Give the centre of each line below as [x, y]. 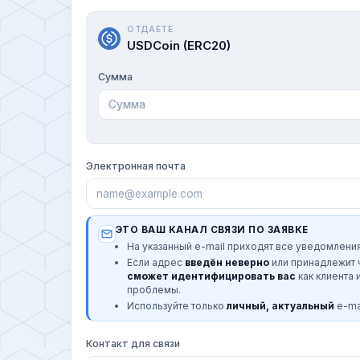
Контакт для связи [133, 343]
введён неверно [227, 262]
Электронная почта [136, 166]
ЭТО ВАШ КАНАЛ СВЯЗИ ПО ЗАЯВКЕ [212, 229]
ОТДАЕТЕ [150, 29]
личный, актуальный [280, 305]
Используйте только [177, 305]
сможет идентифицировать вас [211, 276]
